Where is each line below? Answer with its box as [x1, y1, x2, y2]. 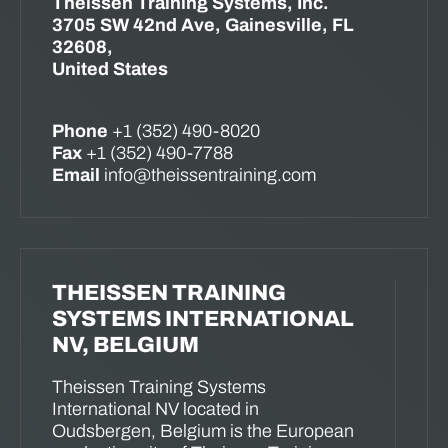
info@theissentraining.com [100, 165, 316, 186]
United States [52, 59, 168, 80]
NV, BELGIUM [52, 333, 199, 358]
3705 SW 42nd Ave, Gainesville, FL [52, 15, 354, 36]
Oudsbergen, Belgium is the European [52, 421, 354, 442]
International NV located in [52, 399, 259, 420]
